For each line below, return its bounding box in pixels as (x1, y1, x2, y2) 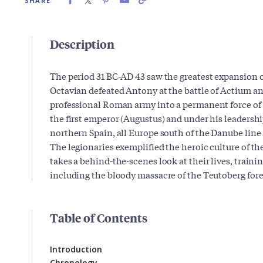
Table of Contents (50, 209, 147, 225)
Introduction (50, 243, 102, 255)
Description (50, 35, 114, 52)
